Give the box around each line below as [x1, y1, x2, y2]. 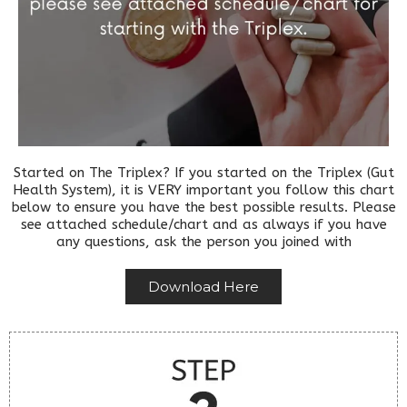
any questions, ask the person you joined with [55, 233, 352, 250]
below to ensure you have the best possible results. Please [11, 199, 396, 215]
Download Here [148, 278, 259, 295]
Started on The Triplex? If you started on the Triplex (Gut [13, 164, 394, 181]
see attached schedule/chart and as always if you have [20, 216, 387, 233]
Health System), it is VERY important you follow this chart [13, 182, 394, 198]
